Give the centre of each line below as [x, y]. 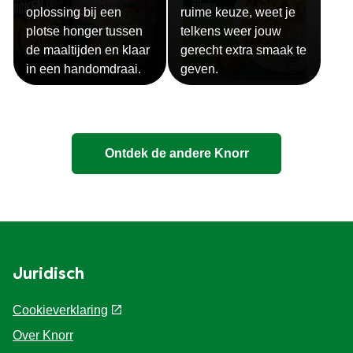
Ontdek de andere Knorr [176, 153]
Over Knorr [43, 335]
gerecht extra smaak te [243, 50]
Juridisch [48, 275]
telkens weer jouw [231, 32]
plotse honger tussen [84, 32]
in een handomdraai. [84, 69]
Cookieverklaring [60, 310]
